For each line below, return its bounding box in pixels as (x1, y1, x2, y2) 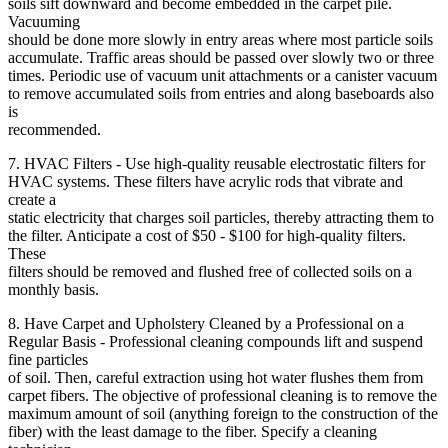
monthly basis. (8, 280, 99, 298)
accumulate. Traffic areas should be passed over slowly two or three (8, 48, 434, 66)
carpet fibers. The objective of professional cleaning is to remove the (8, 386, 437, 404)
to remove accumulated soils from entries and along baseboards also (8, 84, 434, 102)
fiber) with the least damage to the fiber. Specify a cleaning (8, 422, 377, 440)
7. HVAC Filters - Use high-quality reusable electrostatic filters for (8, 154, 425, 172)
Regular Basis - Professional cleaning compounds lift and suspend (8, 332, 423, 350)
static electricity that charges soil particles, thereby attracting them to (8, 208, 434, 226)
